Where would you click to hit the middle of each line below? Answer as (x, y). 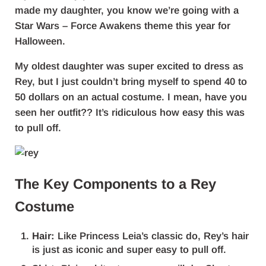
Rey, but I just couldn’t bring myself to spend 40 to (131, 81)
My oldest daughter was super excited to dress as (129, 66)
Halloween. (40, 41)
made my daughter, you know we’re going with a (126, 10)
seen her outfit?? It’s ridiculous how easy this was (129, 112)
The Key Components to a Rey (115, 184)
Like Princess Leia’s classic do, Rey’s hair (152, 236)
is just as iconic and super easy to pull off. (129, 250)
